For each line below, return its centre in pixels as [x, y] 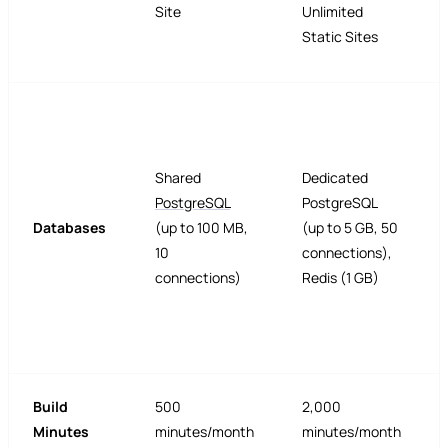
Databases [69, 227]
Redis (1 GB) [340, 277]
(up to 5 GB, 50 [350, 227]
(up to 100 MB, [201, 227]
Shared [178, 177]
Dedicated [335, 177]
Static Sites [340, 36]
